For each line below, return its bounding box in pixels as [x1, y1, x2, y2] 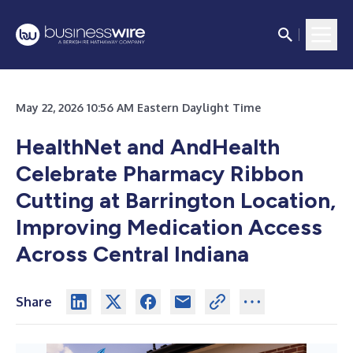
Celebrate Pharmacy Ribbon [16, 160, 303, 187]
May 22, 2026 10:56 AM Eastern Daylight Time [16, 101, 261, 114]
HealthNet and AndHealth [16, 133, 280, 160]
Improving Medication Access [16, 214, 322, 240]
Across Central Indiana [16, 240, 249, 267]
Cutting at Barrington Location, [16, 187, 336, 214]
